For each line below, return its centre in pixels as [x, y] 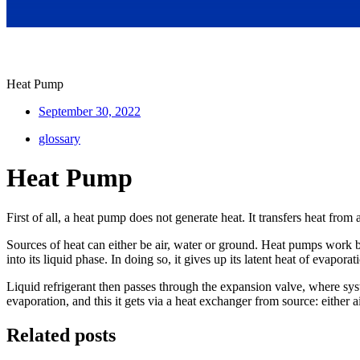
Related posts [61, 335]
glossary [59, 139]
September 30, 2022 [90, 111]
